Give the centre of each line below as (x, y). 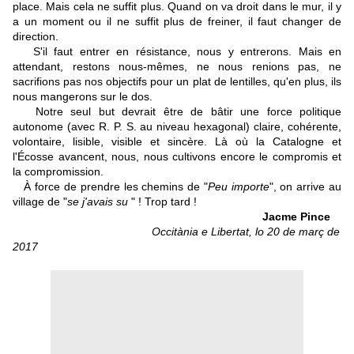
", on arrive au (305, 187)
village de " (40, 202)
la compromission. (58, 172)
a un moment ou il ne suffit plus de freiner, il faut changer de (177, 22)
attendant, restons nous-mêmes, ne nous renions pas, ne (177, 67)
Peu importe (238, 187)
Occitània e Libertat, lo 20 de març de (246, 232)
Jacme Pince (296, 217)
